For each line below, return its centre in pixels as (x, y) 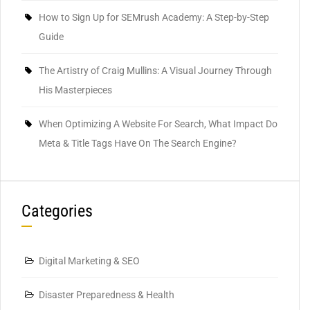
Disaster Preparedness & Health (107, 295)
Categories (57, 211)
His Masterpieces (75, 90)
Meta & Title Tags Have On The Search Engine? (138, 144)
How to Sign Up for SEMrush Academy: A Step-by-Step (154, 18)
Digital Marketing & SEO (89, 261)
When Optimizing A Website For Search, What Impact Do (158, 124)
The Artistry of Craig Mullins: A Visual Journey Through (155, 71)
